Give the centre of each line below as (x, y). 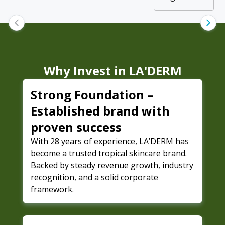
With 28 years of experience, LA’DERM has (109, 141)
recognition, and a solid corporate (94, 178)
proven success (76, 127)
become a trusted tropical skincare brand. (108, 153)
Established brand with (100, 111)
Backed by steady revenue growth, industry (112, 165)
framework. (52, 190)
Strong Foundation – (92, 95)
